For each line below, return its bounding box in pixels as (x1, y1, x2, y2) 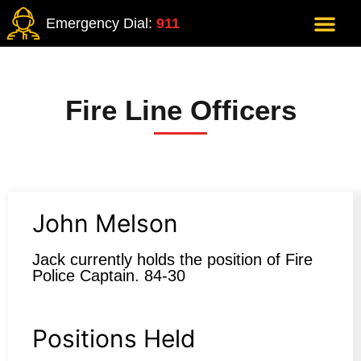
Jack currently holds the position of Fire (32, 251, 313, 268)
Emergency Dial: (46, 15, 156, 31)
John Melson (32, 209, 178, 238)
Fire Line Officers (64, 94, 297, 126)
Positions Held (32, 324, 196, 353)
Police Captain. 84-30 (32, 267, 185, 284)
